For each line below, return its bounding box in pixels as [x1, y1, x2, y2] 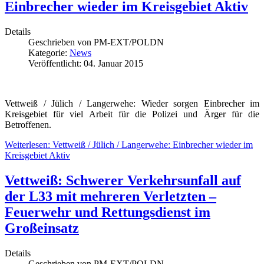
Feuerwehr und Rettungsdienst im [5, 204, 210, 220]
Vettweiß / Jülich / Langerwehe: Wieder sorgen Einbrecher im [5, 98, 259, 108]
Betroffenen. [5, 119, 51, 130]
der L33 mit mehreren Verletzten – [5, 188, 216, 204]
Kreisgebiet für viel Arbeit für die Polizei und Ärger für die [5, 108, 259, 119]
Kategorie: [28, 47, 70, 58]
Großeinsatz [5, 220, 79, 236]
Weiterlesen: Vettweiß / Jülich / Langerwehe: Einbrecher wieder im [5, 139, 253, 150]
